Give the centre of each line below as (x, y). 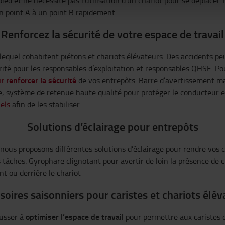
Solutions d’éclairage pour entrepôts (113, 126)
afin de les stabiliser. (46, 104)
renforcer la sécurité (41, 80)
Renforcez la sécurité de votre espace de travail (113, 34)
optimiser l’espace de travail (75, 217)
